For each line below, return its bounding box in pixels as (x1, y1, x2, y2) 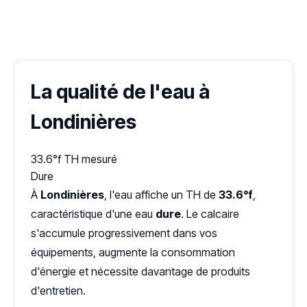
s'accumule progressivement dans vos (31, 226, 217, 240)
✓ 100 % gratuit (19, 10, 86, 21)
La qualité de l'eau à (31, 80, 210, 103)
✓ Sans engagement (88, 10, 184, 21)
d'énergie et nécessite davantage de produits (31, 265, 250, 278)
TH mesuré (64, 152, 117, 166)
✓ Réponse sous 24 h (186, 10, 285, 21)
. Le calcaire (181, 207, 239, 221)
